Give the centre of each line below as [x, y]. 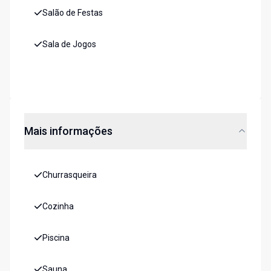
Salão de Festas [73, 13]
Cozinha [58, 207]
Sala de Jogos [69, 44]
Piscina [56, 238]
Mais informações [68, 131]
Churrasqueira [70, 175]
